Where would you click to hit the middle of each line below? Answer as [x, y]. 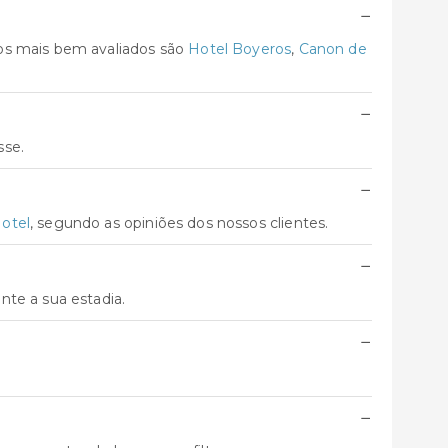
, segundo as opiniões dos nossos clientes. [179, 223]
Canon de [332, 49]
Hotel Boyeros [240, 49]
